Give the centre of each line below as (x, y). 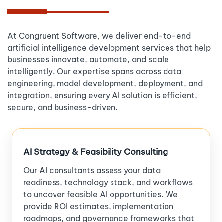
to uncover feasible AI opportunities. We (101, 194)
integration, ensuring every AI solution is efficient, (102, 95)
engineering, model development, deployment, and (105, 83)
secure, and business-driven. (63, 107)
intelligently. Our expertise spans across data (94, 71)
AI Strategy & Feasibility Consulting (96, 151)
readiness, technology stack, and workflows (108, 182)
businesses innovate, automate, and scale (88, 59)
